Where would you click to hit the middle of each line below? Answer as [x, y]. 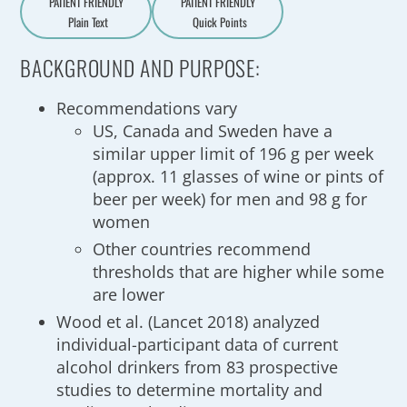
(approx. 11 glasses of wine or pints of [238, 176]
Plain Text [88, 22]
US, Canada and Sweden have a [213, 131]
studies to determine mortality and [190, 390]
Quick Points [219, 22]
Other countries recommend [202, 249]
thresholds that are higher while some [239, 272]
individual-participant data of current [198, 344]
